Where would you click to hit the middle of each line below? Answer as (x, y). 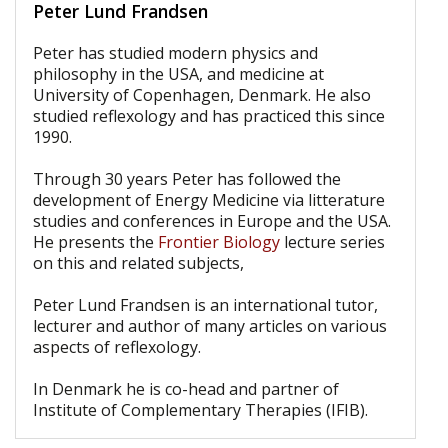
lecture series (332, 242)
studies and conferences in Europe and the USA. (211, 221)
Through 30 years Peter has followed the (186, 179)
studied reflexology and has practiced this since (208, 116)
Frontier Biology (218, 242)
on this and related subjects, (138, 263)
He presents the (95, 242)
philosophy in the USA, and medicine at (178, 74)
